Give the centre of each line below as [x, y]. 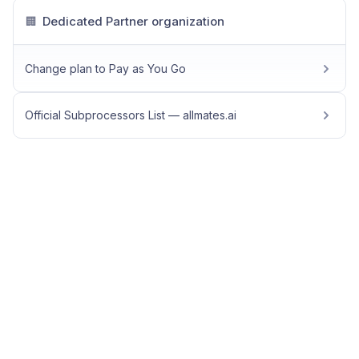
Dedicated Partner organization [133, 21]
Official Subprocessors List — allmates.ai [131, 115]
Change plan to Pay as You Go [105, 69]
